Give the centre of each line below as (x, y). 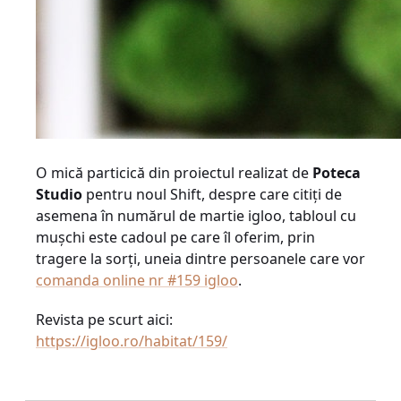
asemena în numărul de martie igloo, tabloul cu (196, 216)
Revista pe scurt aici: (104, 320)
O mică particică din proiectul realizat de (174, 173)
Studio (59, 194)
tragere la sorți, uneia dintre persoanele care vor (200, 259)
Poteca (337, 173)
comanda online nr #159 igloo (137, 280)
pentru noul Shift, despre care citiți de (212, 194)
